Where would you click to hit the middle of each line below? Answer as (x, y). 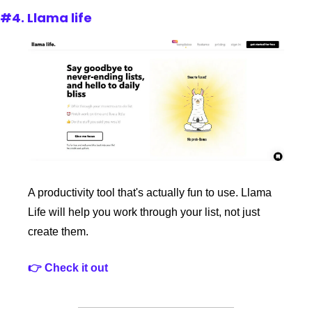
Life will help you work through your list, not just (144, 212)
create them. (60, 232)
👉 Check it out (68, 268)
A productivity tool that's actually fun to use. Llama (150, 193)
